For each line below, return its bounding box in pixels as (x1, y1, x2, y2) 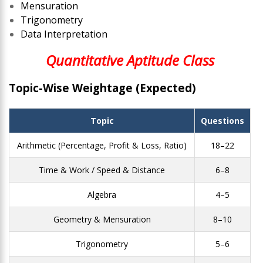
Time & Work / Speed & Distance (39, 164, 165, 176)
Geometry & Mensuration (53, 213, 151, 225)
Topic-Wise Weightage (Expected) (9, 80, 196, 95)
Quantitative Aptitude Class (45, 50, 218, 70)
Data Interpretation (21, 27, 107, 41)
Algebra (87, 188, 116, 200)
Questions (201, 114, 244, 126)
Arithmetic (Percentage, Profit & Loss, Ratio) (17, 139, 187, 151)
